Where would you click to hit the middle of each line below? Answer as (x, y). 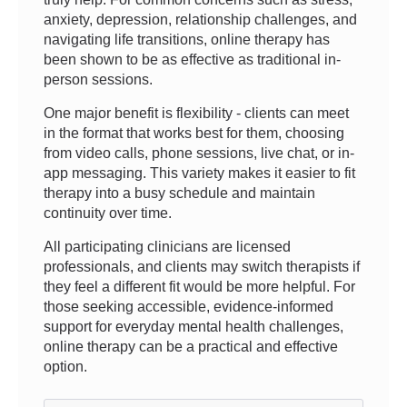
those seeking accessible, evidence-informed (189, 307)
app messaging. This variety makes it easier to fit (199, 173)
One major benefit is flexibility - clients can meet (196, 113)
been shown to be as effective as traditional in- (192, 60)
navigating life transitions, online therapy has (187, 40)
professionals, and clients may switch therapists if (202, 267)
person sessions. (98, 79)
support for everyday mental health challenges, (194, 327)
